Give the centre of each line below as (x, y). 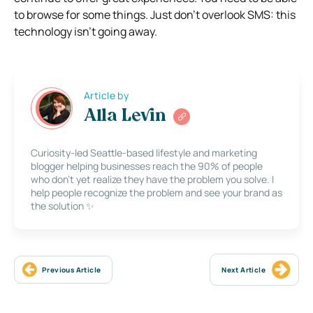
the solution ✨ (63, 205)
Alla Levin (125, 117)
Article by (107, 96)
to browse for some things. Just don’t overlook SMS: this (155, 14)
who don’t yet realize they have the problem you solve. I (152, 179)
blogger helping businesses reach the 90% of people (147, 166)
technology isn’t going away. (86, 31)
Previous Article (72, 269)
